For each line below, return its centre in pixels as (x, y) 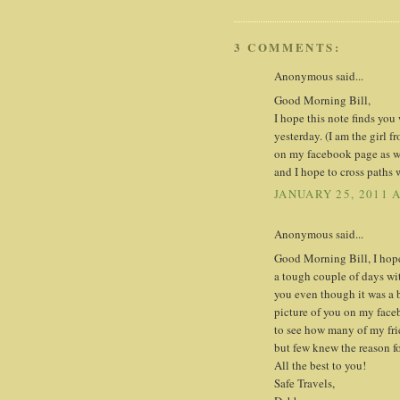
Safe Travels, (304, 383)
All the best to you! (320, 365)
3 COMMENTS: (287, 47)
